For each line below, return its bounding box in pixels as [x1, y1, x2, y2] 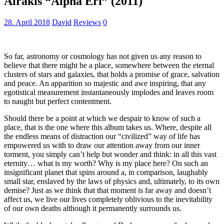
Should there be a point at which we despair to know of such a [4, 113, 200, 122]
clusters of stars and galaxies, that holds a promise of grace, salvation [4, 69, 219, 78]
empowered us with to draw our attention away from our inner [4, 140, 200, 149]
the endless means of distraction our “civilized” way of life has [4, 131, 200, 140]
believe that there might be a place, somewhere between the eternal [4, 60, 214, 69]
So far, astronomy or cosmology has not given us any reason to [4, 51, 201, 60]
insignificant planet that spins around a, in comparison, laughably [4, 167, 208, 176]
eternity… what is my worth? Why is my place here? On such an [4, 158, 208, 167]
